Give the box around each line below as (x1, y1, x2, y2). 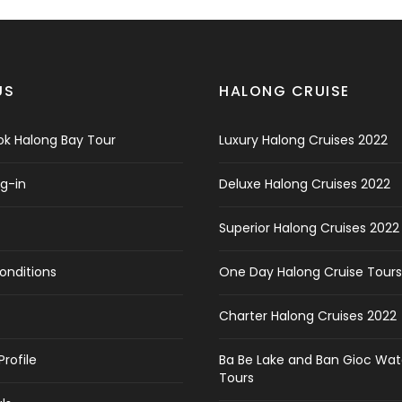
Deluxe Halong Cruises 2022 (219, 175, 390, 193)
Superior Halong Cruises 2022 (219, 219, 399, 237)
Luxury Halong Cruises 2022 (219, 131, 388, 149)
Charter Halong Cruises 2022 (219, 307, 397, 325)
